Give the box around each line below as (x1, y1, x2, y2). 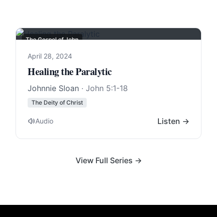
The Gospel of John (26, 36, 78, 43)
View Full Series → (75, 155, 142, 165)
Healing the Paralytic (28, 64, 112, 78)
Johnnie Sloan (28, 83, 79, 93)
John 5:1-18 (86, 83, 128, 93)
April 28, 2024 (28, 52, 72, 60)
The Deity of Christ (31, 99, 83, 106)
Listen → (157, 116, 189, 126)
